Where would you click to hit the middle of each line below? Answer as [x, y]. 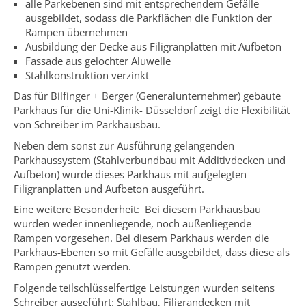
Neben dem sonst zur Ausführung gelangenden [124, 145]
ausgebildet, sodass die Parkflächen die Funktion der [148, 17]
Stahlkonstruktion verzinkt [87, 75]
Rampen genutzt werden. [72, 267]
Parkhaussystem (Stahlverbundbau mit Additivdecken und [150, 159]
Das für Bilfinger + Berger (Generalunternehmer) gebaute [147, 96]
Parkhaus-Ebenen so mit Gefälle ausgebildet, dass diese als [152, 252]
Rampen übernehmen [76, 32]
